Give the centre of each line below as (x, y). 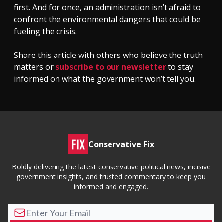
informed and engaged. (111, 187)
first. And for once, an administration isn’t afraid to (107, 8)
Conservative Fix (121, 144)
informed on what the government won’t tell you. (105, 79)
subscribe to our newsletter (111, 67)
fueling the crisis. (45, 31)
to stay (180, 67)
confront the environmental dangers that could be (107, 20)
